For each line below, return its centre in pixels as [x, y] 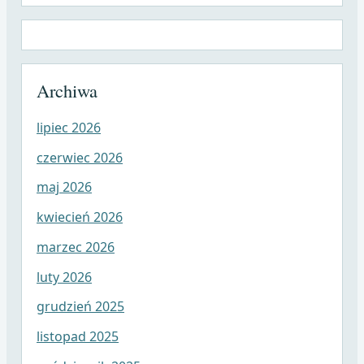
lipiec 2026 [68, 127]
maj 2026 [64, 187]
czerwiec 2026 [79, 157]
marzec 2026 [75, 247]
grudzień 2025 [80, 307]
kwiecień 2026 [79, 217]
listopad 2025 [77, 337]
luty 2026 [64, 277]
